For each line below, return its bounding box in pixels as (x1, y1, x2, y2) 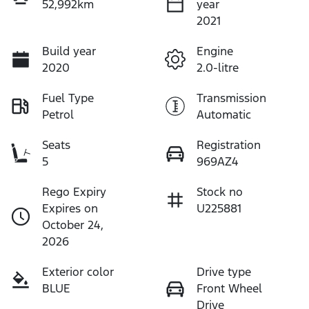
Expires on (42, 200, 98, 216)
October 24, (42, 217, 103, 232)
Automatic (197, 106, 251, 122)
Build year (42, 43, 96, 59)
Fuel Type (42, 90, 94, 106)
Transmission (197, 90, 266, 106)
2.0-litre (197, 59, 239, 75)
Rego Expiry (42, 183, 106, 199)
